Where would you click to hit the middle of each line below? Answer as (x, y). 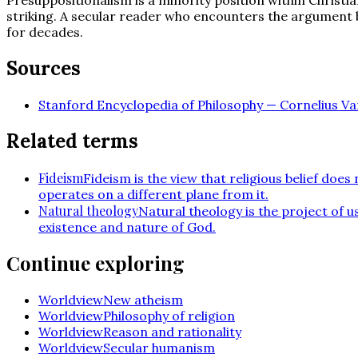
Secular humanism (159, 348)
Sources (44, 68)
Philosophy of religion (169, 316)
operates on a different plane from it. (153, 194)
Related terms (72, 141)
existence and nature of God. (127, 227)
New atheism (143, 300)
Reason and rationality (172, 332)
